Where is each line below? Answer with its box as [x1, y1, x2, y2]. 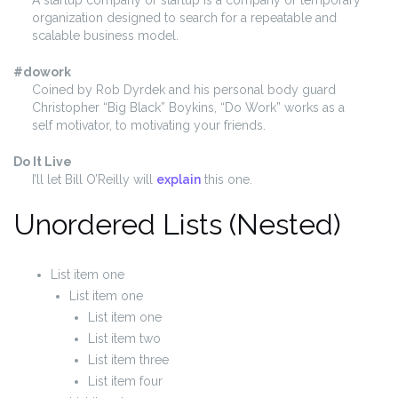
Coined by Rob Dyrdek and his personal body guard [32, 82, 336, 97]
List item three [88, 352, 169, 367]
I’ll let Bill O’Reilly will [32, 171, 156, 187]
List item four [88, 373, 163, 388]
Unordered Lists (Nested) [13, 207, 341, 241]
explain [156, 171, 201, 187]
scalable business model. [32, 28, 179, 43]
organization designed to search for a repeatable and [32, 10, 337, 25]
